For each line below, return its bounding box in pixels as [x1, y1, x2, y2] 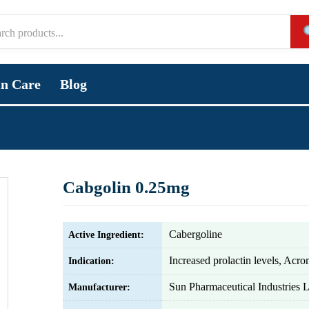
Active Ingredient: [68, 230, 144, 240]
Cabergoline [169, 228, 222, 240]
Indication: [68, 256, 114, 266]
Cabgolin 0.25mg [63, 178, 190, 197]
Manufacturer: [68, 282, 130, 292]
